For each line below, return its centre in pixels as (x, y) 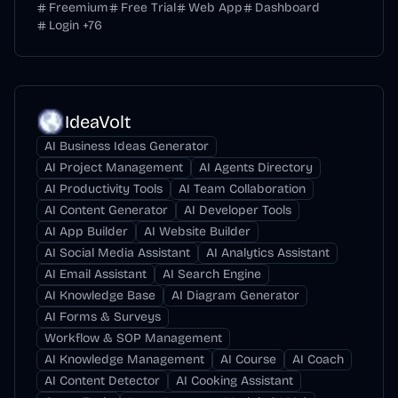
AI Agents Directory (256, 167)
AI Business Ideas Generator (127, 146)
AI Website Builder (197, 231)
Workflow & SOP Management (133, 338)
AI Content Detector (102, 381)
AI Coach (318, 359)
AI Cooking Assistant (235, 381)
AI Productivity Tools (103, 189)
